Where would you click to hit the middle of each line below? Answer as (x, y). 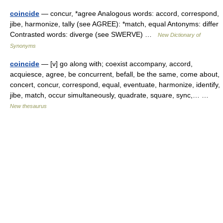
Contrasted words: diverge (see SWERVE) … (84, 34)
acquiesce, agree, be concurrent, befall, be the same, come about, (115, 74)
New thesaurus (28, 106)
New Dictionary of (179, 35)
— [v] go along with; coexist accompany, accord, (116, 64)
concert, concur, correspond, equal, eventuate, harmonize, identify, (115, 85)
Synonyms (23, 46)
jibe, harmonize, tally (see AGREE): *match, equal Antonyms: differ (114, 24)
